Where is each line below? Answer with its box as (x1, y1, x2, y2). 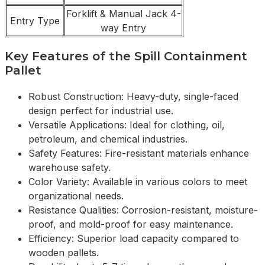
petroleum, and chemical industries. (28, 133, 188, 146)
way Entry (101, 22, 146, 34)
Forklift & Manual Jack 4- (66, 8, 181, 20)
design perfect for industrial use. (28, 105, 173, 117)
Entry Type (10, 15, 60, 27)
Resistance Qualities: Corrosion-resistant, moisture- (28, 204, 258, 216)
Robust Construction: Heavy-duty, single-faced (28, 91, 238, 103)
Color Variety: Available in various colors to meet (28, 176, 247, 188)
